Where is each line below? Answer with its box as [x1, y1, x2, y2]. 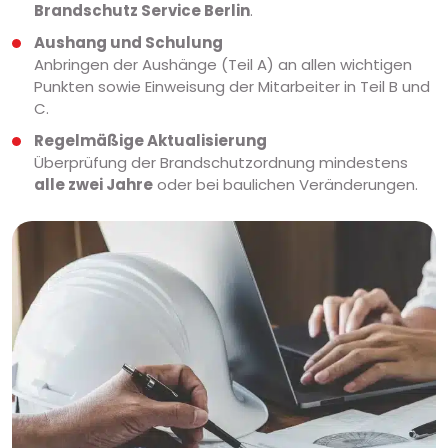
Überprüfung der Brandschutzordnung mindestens [34, 152, 408, 174]
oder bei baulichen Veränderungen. [153, 174, 418, 196]
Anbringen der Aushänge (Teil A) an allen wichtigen [34, 54, 412, 76]
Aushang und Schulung [34, 32, 223, 54]
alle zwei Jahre [34, 174, 153, 196]
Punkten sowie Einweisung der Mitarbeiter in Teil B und [34, 76, 430, 98]
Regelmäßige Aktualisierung [34, 130, 267, 152]
